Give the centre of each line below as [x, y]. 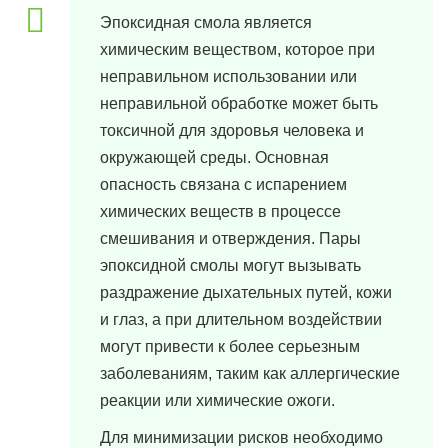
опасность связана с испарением [223, 184]
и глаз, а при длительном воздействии [241, 319]
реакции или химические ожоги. [217, 400]
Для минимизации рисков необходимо [241, 437]
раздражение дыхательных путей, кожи [246, 292]
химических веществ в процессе [220, 211]
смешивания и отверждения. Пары [230, 238]
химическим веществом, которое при [237, 49]
